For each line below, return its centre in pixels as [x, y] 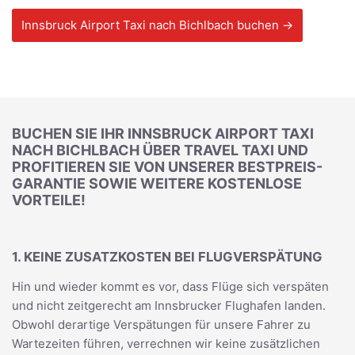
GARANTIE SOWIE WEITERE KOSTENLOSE [157, 183]
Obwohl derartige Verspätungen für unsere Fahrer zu [161, 324]
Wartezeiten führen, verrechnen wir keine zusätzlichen [166, 344]
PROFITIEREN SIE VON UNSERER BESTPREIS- [167, 167]
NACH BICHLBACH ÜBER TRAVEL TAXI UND [160, 150]
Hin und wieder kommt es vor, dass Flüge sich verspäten [170, 286]
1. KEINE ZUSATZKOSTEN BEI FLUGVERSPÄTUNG [167, 256]
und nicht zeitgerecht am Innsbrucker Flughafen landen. [169, 305]
